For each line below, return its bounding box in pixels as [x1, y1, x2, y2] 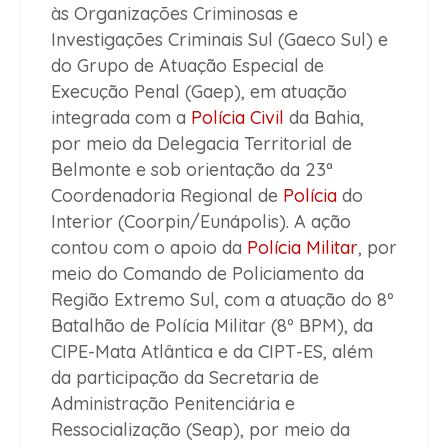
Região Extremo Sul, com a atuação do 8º [51, 287, 394, 311]
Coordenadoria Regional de [51, 183, 283, 207]
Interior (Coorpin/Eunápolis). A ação [51, 209, 351, 233]
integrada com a [51, 105, 191, 129]
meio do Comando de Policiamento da [51, 261, 364, 285]
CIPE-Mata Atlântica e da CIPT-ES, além [51, 339, 373, 363]
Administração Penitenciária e [51, 391, 295, 415]
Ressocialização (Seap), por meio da [51, 417, 350, 441]
